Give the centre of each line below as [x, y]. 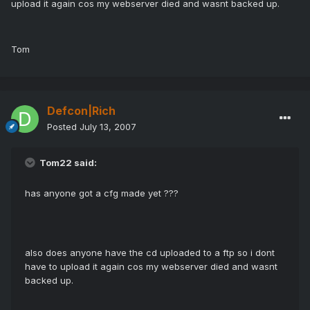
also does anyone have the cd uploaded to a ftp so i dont [150, 253]
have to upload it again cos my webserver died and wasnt [151, 267]
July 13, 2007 [108, 127]
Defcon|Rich [81, 111]
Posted [63, 127]
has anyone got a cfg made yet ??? [102, 193]
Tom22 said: [67, 163]
